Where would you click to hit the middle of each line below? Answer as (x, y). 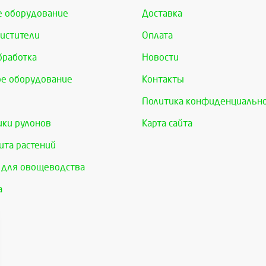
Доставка (162, 14)
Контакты (163, 80)
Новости (160, 58)
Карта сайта (167, 123)
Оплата (157, 36)
